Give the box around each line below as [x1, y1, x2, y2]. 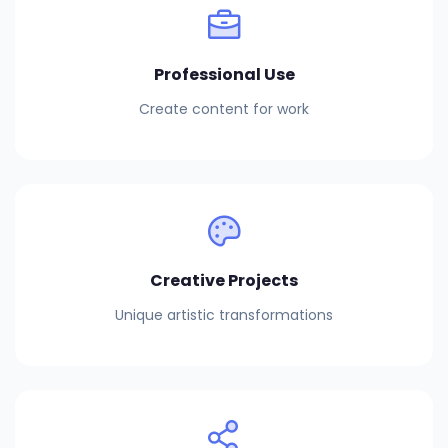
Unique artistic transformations [115, 305, 333, 325]
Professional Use [153, 63, 295, 86]
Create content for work [139, 99, 309, 119]
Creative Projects [150, 269, 298, 292]
